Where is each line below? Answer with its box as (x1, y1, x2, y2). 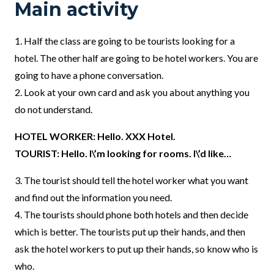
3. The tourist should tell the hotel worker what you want (15, 174, 248, 187)
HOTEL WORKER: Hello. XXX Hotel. (15, 130, 176, 143)
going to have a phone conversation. (15, 69, 163, 81)
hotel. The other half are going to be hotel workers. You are (15, 52, 258, 64)
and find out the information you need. (15, 191, 172, 204)
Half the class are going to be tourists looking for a (24, 35, 235, 47)
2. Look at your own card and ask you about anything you (15, 86, 250, 98)
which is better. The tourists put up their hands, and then (15, 226, 245, 238)
